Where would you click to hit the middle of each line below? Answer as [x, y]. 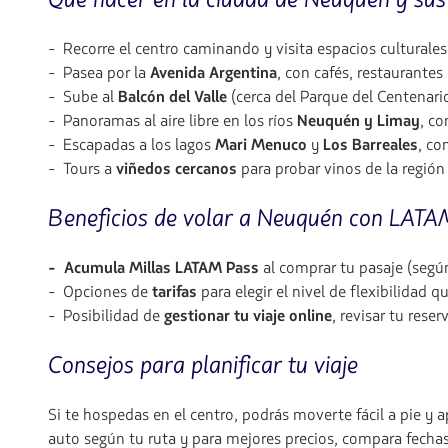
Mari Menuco [261, 145]
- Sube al [83, 97]
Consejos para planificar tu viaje [203, 366]
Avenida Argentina [213, 73]
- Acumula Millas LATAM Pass [153, 268]
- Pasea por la [99, 73]
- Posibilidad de [106, 316]
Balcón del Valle [172, 97]
